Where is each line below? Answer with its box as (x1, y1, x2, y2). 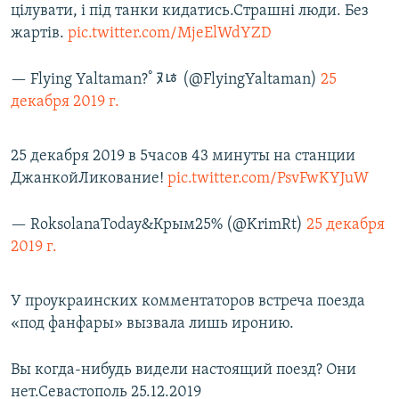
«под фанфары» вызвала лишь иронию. (11, 315, 294, 333)
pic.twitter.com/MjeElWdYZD (68, 25, 272, 43)
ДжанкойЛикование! (11, 170, 167, 188)
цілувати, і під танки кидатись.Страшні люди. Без (11, 3, 369, 20)
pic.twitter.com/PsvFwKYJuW (167, 170, 369, 188)
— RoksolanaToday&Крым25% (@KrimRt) (11, 216, 306, 234)
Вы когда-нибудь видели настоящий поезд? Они (11, 362, 356, 379)
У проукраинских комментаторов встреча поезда (11, 293, 365, 311)
